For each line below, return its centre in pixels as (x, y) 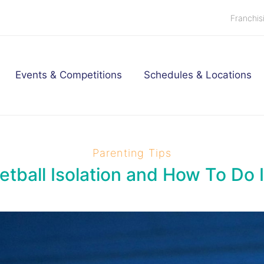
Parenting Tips (132, 153)
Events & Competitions (69, 75)
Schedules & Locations (198, 75)
